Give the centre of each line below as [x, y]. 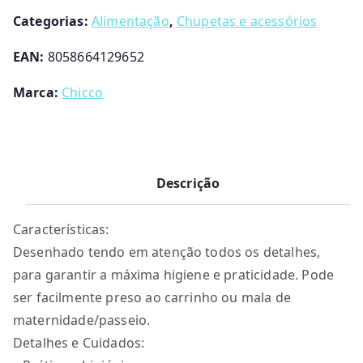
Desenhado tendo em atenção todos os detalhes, [167, 252]
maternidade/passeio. [82, 320]
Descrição [188, 183]
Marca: [38, 92]
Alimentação [130, 21]
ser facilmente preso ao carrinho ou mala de [152, 297]
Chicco [83, 92]
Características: [61, 229]
